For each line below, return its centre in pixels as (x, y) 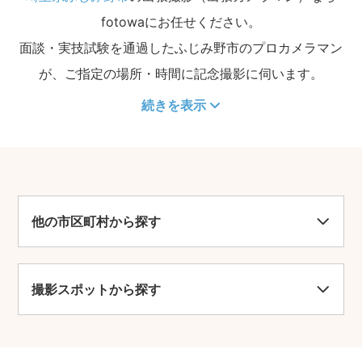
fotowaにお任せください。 (181, 22)
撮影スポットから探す (97, 289)
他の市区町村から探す (97, 221)
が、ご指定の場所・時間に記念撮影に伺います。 (181, 74)
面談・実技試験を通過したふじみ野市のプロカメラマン (181, 48)
